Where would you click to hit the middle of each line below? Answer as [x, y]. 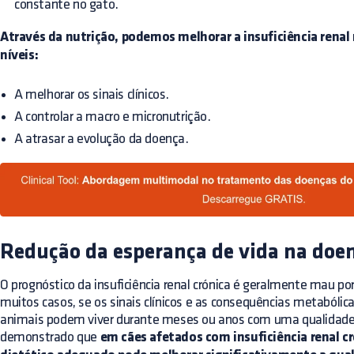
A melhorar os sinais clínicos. [92, 95]
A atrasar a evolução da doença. [102, 139]
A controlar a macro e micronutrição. [113, 117]
